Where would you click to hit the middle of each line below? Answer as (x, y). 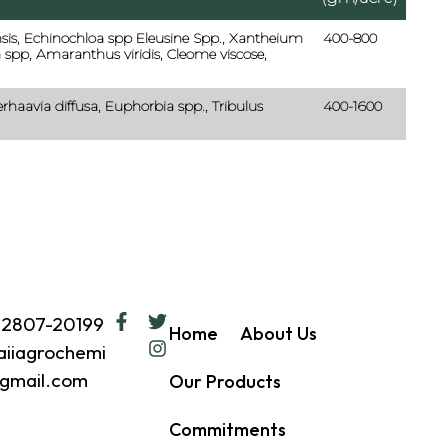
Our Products (224, 381)
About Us (278, 333)
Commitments (227, 429)
